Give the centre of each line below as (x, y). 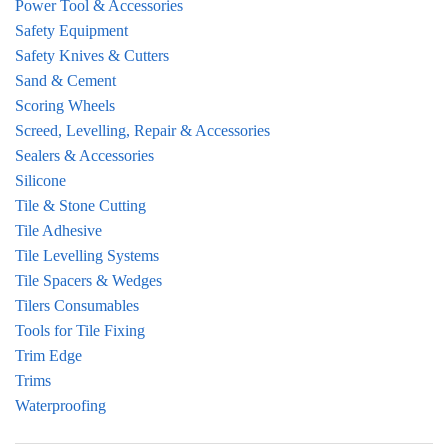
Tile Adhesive (58, 231)
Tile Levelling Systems (87, 256)
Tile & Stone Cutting (80, 206)
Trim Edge (48, 356)
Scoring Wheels (65, 106)
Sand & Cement (65, 81)
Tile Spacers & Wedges (88, 281)
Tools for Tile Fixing (80, 331)
